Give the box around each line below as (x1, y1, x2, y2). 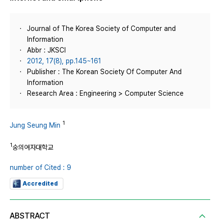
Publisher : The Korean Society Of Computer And (27, 68, 182, 76)
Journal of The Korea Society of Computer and (27, 25, 176, 32)
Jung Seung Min (10, 121, 60, 129)
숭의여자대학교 (12, 143, 54, 151)
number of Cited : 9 (10, 164, 71, 172)
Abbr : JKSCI (27, 46, 66, 54)
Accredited (23, 180, 58, 188)
